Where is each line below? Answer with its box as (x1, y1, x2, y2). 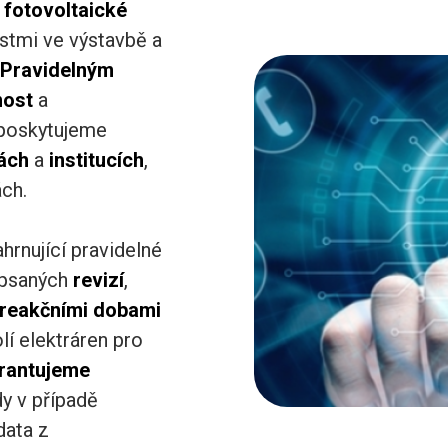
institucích (49, 147, 145, 172)
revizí (73, 267, 125, 292)
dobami (93, 297, 162, 322)
